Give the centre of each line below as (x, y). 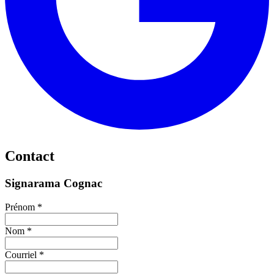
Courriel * (24, 255)
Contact (30, 156)
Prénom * (24, 207)
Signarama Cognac (54, 183)
